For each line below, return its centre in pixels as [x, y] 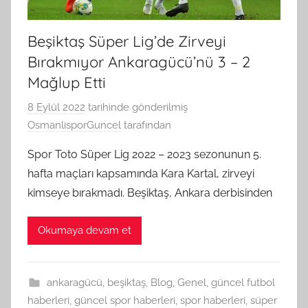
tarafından [146, 125]
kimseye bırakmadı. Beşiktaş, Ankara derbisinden [150, 192]
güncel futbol [243, 282]
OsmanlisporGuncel [74, 125]
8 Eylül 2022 [56, 107]
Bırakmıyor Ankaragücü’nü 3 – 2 [139, 62]
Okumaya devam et [85, 231]
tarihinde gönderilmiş [136, 107]
